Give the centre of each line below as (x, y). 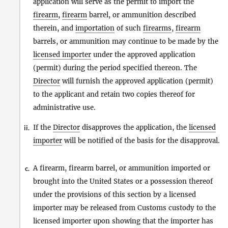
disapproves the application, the (134, 127)
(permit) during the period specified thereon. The (115, 68)
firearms (157, 28)
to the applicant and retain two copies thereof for (114, 94)
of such (129, 28)
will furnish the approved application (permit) (137, 81)
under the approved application (143, 54)
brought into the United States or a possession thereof (123, 181)
